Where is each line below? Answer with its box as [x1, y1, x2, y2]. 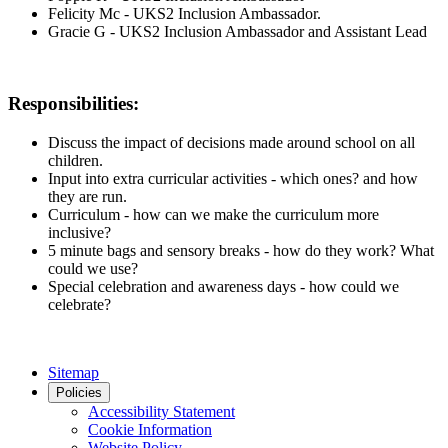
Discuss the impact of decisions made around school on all [48, 134, 415, 151]
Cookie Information [88, 421, 212, 438]
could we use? [48, 260, 142, 277]
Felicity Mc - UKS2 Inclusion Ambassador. [48, 4, 321, 22]
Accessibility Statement [88, 403, 235, 420]
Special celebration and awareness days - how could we [48, 278, 399, 295]
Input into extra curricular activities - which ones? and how [48, 170, 418, 187]
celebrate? [48, 296, 111, 313]
